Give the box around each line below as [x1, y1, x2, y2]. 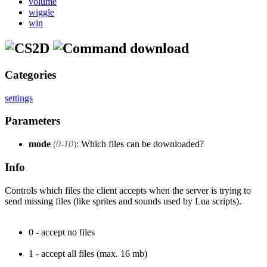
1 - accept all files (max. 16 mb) [29, 248, 147, 259]
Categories [5, 68, 56, 81]
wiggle [29, 7, 54, 18]
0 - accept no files [29, 226, 95, 237]
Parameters [5, 114, 60, 128]
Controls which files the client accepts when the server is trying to [5, 185, 251, 195]
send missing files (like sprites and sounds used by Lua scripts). [5, 195, 241, 206]
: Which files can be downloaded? [76, 139, 204, 150]
